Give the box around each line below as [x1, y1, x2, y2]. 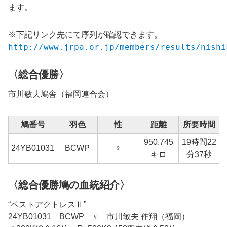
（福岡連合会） [57, 90, 113, 99]
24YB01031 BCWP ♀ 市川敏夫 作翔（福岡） [8, 212, 190, 221]
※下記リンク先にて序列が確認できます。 [8, 30, 162, 40]
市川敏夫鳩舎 [8, 90, 57, 99]
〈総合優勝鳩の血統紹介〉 [8, 179, 130, 191]
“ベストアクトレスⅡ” [8, 200, 88, 209]
